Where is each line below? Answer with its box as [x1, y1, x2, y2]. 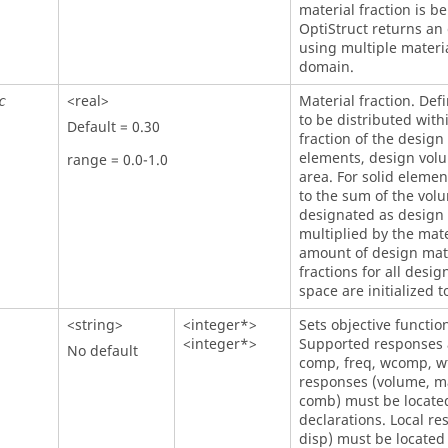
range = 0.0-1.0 [66, 150, 168, 171]
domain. [298, 57, 354, 78]
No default [66, 341, 138, 362]
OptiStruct [298, 19, 368, 40]
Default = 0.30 [66, 117, 160, 138]
